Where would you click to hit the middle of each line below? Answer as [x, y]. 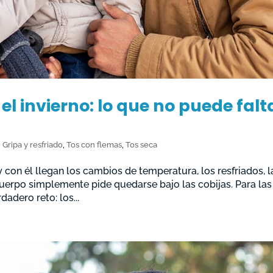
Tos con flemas [94, 144]
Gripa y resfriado [33, 144]
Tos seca [142, 144]
